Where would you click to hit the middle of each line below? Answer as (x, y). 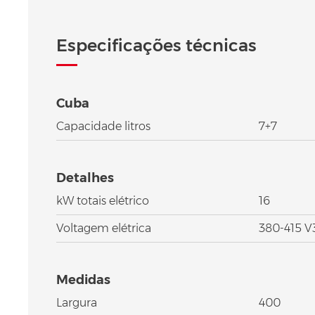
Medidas (83, 279)
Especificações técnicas (156, 45)
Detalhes (85, 178)
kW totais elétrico (103, 200)
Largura (77, 302)
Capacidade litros (103, 126)
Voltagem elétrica (104, 228)
